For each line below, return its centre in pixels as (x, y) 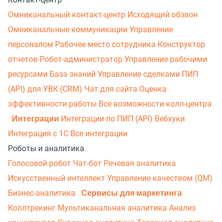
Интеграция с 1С (39, 133)
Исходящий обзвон (163, 14)
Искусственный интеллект (57, 178)
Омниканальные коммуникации (69, 29)
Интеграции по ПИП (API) (108, 118)
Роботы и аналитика (46, 148)
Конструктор (181, 44)
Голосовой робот (40, 163)
